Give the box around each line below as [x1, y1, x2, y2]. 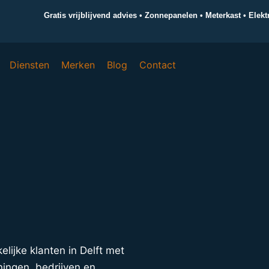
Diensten [10, 59, 50, 71]
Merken [61, 59, 95, 71]
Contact [139, 59, 177, 71]
